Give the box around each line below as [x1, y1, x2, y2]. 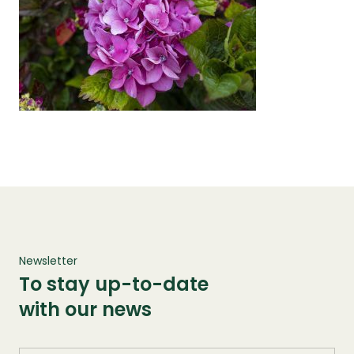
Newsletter [19, 253, 77, 269]
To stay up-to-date [19, 271, 209, 297]
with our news [19, 296, 152, 322]
